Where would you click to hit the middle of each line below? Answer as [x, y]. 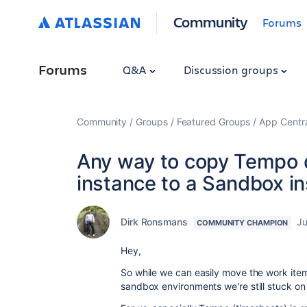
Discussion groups [232, 70]
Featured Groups [213, 122]
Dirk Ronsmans [154, 222]
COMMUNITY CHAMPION [242, 223]
